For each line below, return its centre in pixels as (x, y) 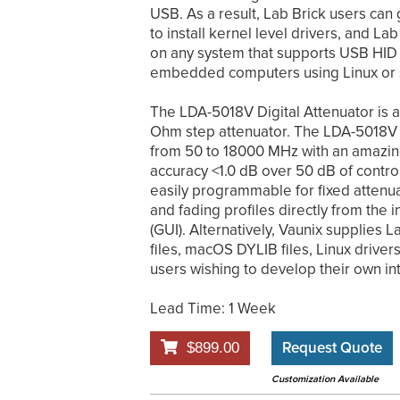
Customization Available (325, 379)
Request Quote (333, 348)
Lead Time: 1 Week (213, 309)
